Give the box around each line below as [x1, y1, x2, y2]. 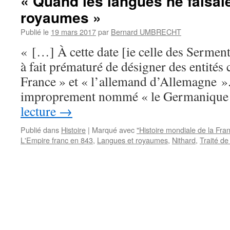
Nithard [172, 135, 196, 145]
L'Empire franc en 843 [21, 135, 93, 145]
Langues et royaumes [97, 135, 168, 145]
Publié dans [21, 124, 59, 135]
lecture [21, 102, 59, 120]
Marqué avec [92, 124, 135, 135]
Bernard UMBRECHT [111, 26, 181, 37]
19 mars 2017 [51, 26, 96, 37]
